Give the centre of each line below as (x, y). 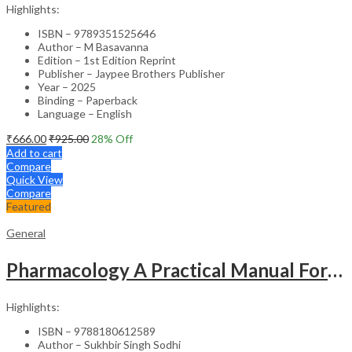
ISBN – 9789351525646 (97, 33)
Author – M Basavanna (93, 46)
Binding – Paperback (88, 100)
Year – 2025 (67, 86)
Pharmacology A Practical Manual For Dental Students (335, 269)
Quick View (35, 179)
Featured (29, 206)
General (26, 233)
